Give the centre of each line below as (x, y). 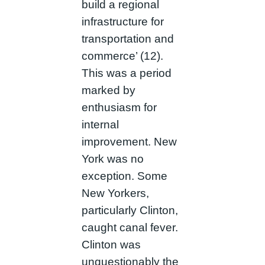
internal (100, 124)
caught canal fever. (130, 227)
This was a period (126, 73)
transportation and (127, 38)
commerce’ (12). (122, 56)
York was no (112, 159)
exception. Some (124, 176)
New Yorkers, (115, 193)
